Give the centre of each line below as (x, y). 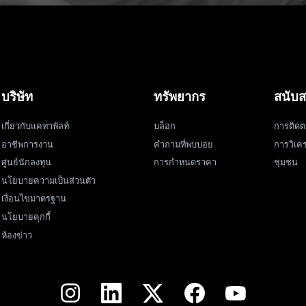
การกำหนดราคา (185, 163)
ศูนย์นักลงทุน (26, 163)
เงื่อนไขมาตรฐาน (34, 199)
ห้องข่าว (17, 236)
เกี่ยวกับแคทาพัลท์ (35, 126)
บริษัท (17, 97)
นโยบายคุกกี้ (26, 217)
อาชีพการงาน (27, 145)
